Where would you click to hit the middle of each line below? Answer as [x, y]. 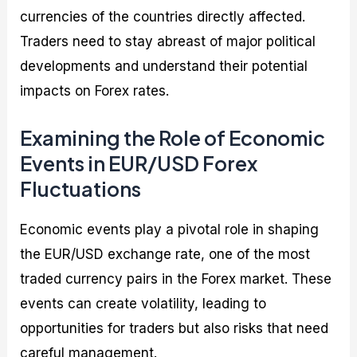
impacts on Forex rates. [95, 91]
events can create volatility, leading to [143, 304]
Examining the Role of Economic [173, 138]
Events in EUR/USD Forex [139, 164]
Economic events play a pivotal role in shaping [170, 230]
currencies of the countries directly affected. [163, 17]
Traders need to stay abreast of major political [168, 42]
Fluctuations [81, 189]
